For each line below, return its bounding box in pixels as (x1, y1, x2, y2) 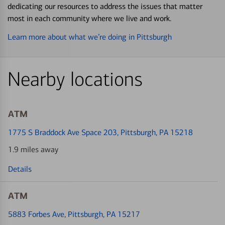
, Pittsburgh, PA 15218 (117, 127, 193, 137)
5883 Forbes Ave (8, 209, 64, 219)
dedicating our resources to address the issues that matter (8, 1, 202, 11)
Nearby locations (8, 67, 143, 91)
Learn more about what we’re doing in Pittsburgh (8, 32, 172, 42)
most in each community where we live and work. (8, 13, 171, 23)
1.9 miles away (8, 144, 58, 154)
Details (8, 164, 32, 174)
